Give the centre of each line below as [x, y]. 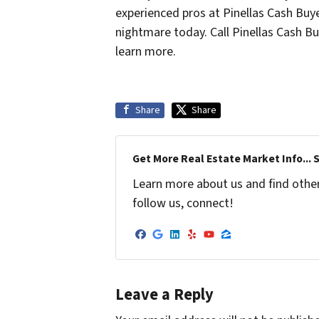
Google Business [215, 246]
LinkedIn [205, 246]
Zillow [247, 246]
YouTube [239, 246]
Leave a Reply [164, 294]
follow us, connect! [183, 204]
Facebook [174, 246]
